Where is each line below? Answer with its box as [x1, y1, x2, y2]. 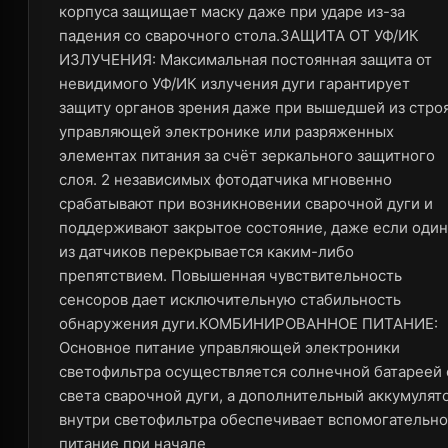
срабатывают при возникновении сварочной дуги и [59, 194, 433, 213]
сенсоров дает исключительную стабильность [59, 290, 401, 309]
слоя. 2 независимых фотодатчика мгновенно [59, 170, 392, 189]
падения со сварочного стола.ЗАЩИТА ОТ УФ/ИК [59, 26, 419, 45]
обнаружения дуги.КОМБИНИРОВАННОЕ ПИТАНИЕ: [59, 314, 438, 333]
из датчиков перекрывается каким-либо [59, 242, 354, 261]
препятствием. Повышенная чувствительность [59, 266, 402, 285]
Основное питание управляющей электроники [59, 338, 400, 357]
